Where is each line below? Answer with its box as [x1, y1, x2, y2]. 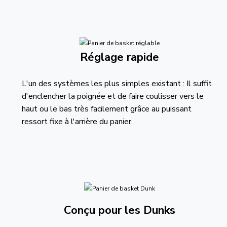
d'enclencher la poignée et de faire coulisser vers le [21, 91, 204, 102]
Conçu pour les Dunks [63, 203, 175, 218]
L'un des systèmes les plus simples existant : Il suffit [21, 78, 212, 89]
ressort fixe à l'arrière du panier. [21, 116, 143, 127]
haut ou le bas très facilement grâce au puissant [21, 103, 192, 115]
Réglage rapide [80, 50, 159, 65]
